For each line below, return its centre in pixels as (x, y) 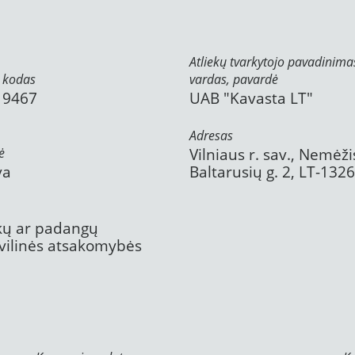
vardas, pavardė (234, 79)
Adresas (211, 136)
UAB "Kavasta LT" (251, 98)
